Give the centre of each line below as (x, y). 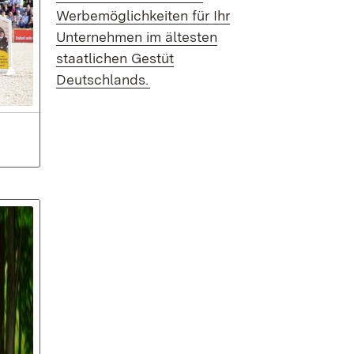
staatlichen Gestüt (115, 58)
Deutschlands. (102, 79)
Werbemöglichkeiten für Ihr (143, 15)
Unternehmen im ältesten (137, 37)
